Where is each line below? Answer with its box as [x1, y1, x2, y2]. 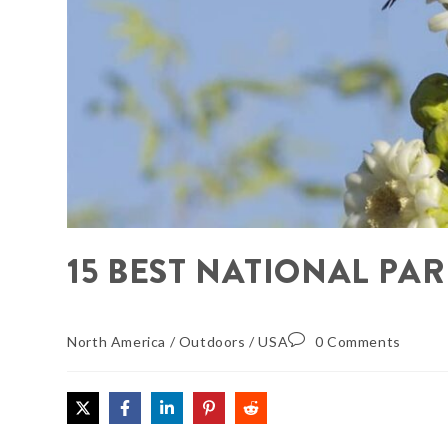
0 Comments [314, 332, 401, 350]
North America [67, 332, 167, 350]
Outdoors [178, 332, 246, 350]
